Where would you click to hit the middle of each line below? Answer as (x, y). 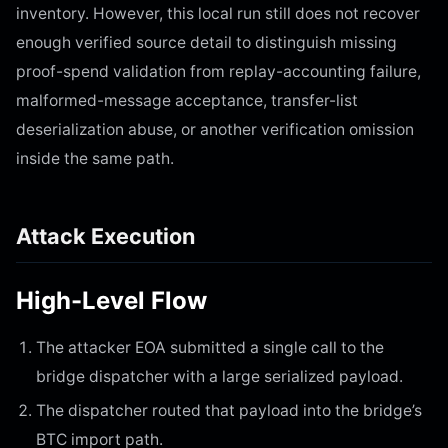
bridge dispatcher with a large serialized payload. (219, 376)
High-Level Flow (111, 300)
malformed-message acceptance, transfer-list (187, 100)
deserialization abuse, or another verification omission (215, 129)
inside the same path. (95, 158)
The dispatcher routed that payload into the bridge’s (229, 410)
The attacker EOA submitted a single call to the (210, 347)
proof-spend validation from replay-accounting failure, (218, 71)
